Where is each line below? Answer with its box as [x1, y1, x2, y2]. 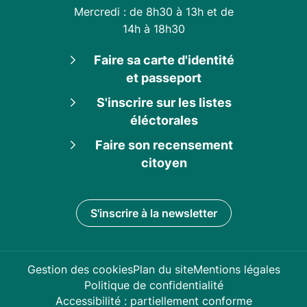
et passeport [126, 70, 201, 85]
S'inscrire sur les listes [96, 95, 232, 110]
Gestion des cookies [27, 262, 133, 276]
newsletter [161, 206, 217, 220]
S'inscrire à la [90, 206, 162, 220]
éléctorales [130, 112, 198, 127]
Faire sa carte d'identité [93, 52, 234, 67]
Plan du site [132, 262, 193, 276]
